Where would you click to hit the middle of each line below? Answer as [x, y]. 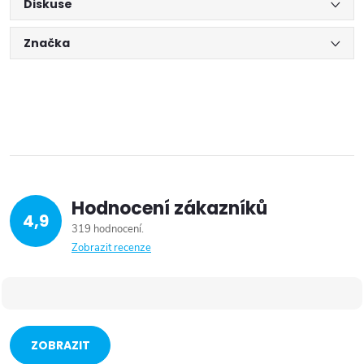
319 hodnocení [108, 230]
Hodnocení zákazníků [169, 209]
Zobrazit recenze [111, 248]
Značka [47, 43]
